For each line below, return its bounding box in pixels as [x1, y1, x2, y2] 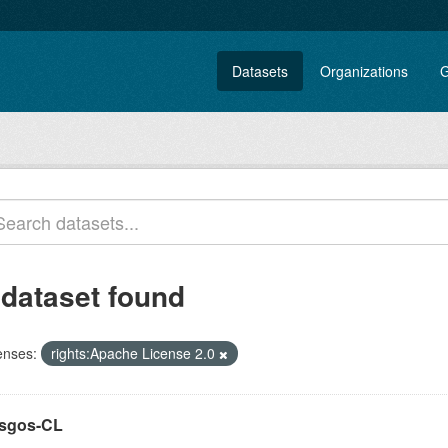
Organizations [320, 61, 408, 81]
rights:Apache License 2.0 [51, 343, 219, 363]
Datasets [232, 61, 288, 81]
